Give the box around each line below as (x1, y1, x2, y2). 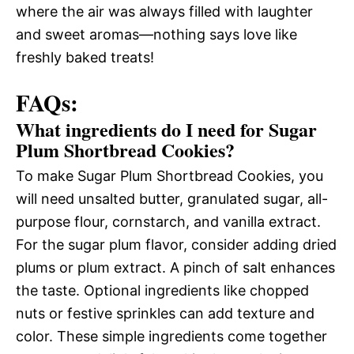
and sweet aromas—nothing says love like (16, 25, 297, 43)
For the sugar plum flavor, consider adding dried (16, 235, 337, 253)
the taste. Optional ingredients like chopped (16, 281, 309, 299)
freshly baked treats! (16, 48, 154, 66)
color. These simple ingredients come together (16, 327, 327, 345)
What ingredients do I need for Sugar (16, 115, 317, 143)
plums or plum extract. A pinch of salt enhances (16, 258, 335, 276)
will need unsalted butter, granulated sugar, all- (16, 190, 328, 207)
